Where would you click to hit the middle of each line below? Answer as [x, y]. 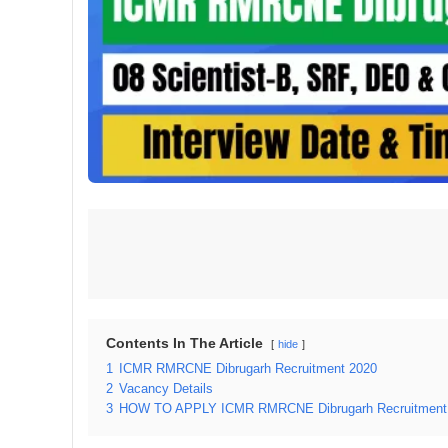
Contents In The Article [184, 342]
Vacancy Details [166, 388]
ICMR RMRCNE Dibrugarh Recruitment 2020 [248, 368]
